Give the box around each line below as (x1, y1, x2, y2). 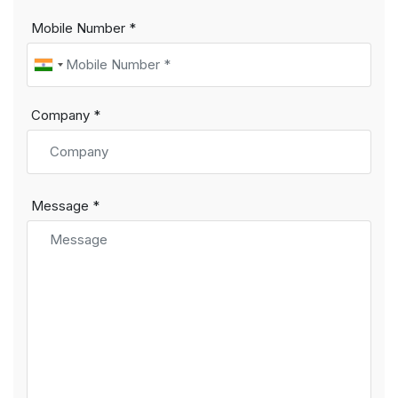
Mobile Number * (31, 20, 136, 37)
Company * (31, 107, 100, 124)
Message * (31, 197, 99, 215)
